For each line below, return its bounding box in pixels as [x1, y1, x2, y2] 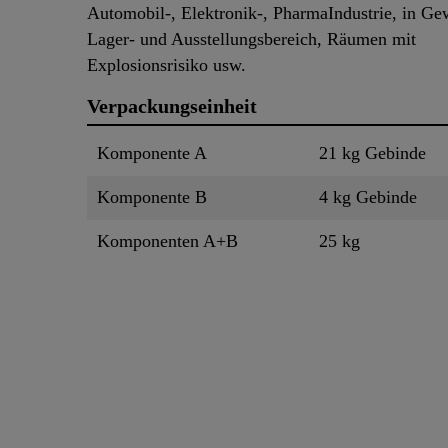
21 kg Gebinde [319, 143, 426, 164]
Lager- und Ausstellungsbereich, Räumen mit [87, 29, 416, 50]
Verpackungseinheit [87, 95, 257, 118]
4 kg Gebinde [319, 187, 417, 208]
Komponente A [97, 143, 207, 164]
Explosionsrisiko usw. [87, 55, 246, 76]
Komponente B [97, 187, 207, 208]
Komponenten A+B [97, 231, 238, 252]
